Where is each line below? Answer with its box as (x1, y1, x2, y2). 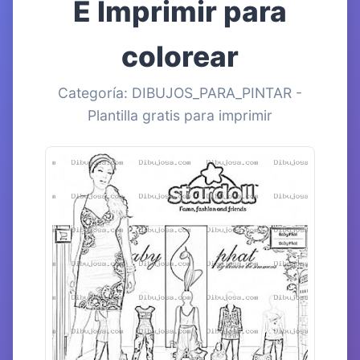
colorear (121, 39, 239, 75)
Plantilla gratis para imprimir (88, 107, 272, 125)
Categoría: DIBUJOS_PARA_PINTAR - (58, 84, 302, 102)
